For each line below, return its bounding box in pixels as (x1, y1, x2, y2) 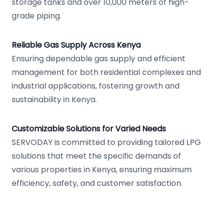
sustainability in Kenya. (12, 94, 97, 105)
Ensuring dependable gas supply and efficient (12, 53, 185, 64)
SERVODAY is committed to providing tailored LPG (12, 137, 201, 148)
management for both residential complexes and (12, 67, 201, 78)
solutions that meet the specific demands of (12, 150, 181, 162)
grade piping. (12, 10, 61, 21)
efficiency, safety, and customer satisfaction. (12, 178, 182, 189)
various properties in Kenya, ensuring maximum (12, 164, 192, 175)
